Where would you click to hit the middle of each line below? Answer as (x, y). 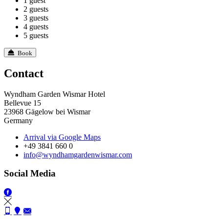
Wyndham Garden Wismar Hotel (55, 94)
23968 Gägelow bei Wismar (47, 111)
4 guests (36, 26)
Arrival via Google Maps (62, 137)
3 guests (36, 18)
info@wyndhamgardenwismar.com (78, 154)
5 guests (36, 35)
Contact (24, 73)
